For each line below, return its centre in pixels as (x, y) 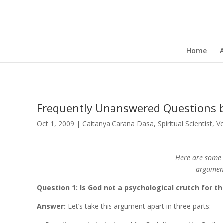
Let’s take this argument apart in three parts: (139, 206)
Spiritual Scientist (185, 124)
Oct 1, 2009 (55, 124)
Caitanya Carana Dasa (118, 124)
